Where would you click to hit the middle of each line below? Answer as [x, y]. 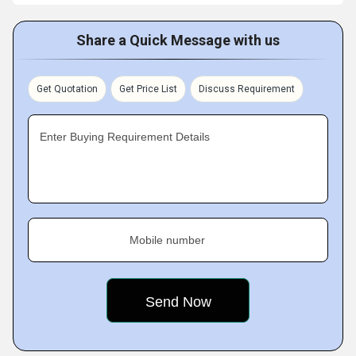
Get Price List [148, 89]
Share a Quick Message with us [178, 41]
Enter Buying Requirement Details [125, 137]
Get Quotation [67, 89]
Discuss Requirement [247, 89]
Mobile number [167, 240]
